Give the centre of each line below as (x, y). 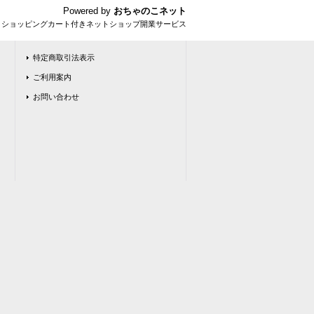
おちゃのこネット (150, 11)
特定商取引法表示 (64, 57)
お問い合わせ (56, 96)
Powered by (88, 11)
